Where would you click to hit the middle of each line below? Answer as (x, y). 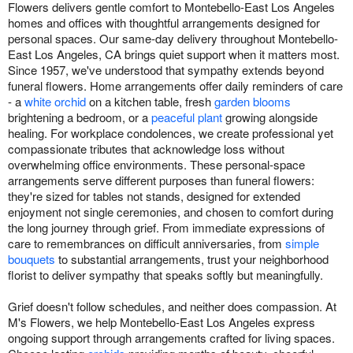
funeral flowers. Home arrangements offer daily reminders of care (175, 85)
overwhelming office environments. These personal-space (156, 164)
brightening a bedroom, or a (80, 117)
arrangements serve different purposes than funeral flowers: (161, 180)
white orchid (55, 101)
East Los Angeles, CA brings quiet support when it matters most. (174, 54)
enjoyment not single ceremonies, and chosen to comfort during (171, 211)
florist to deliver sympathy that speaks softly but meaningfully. (165, 274)
